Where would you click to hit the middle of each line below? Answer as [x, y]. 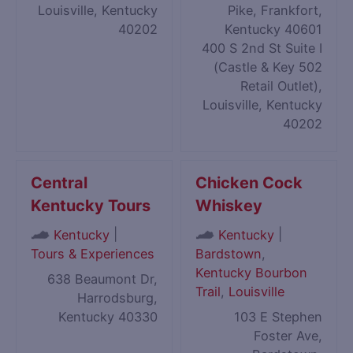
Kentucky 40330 [108, 316]
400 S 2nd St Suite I [262, 48]
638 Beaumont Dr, [102, 279]
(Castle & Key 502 [268, 67]
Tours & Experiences [93, 253]
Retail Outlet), [281, 85]
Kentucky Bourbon [252, 272]
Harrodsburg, [117, 297]
